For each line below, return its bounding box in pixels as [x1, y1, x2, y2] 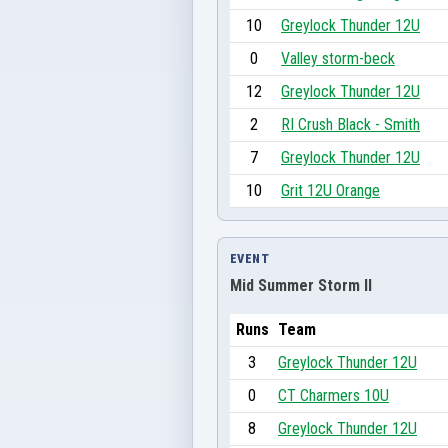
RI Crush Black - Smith [281, 114, 420, 134]
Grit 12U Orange [281, 180, 380, 200]
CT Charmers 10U [278, 385, 389, 405]
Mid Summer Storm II [230, 275, 372, 295]
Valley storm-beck [281, 48, 395, 68]
